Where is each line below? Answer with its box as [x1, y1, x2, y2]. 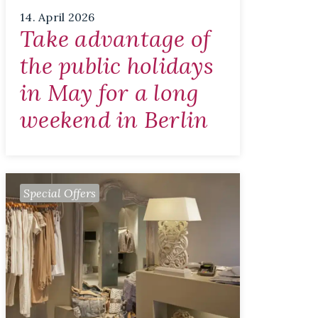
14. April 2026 [20, 10, 95, 25]
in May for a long [20, 78, 199, 108]
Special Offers [23, 186, 96, 201]
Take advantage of [20, 24, 211, 54]
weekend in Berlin [20, 105, 209, 135]
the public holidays [20, 51, 214, 81]
